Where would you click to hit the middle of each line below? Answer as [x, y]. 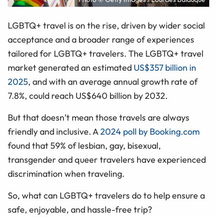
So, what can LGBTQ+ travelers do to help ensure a [106, 196]
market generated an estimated [71, 68]
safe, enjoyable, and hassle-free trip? [81, 210]
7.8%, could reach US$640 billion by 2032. [88, 96]
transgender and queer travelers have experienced [107, 160]
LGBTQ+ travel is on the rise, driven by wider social [106, 26]
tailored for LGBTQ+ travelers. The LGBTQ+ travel [106, 54]
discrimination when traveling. [66, 174]
